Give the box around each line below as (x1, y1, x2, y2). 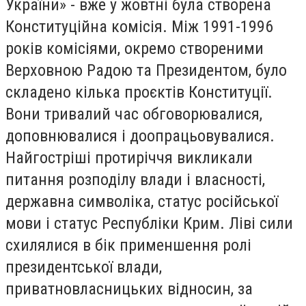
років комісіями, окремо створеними (5, 39, 264, 59)
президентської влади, (5, 258, 162, 277)
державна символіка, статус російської (5, 192, 278, 212)
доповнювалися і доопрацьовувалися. (5, 126, 275, 146)
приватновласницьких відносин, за (5, 279, 253, 299)
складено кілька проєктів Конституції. (5, 83, 273, 102)
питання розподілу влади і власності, (5, 170, 265, 190)
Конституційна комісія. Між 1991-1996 (5, 17, 273, 37)
